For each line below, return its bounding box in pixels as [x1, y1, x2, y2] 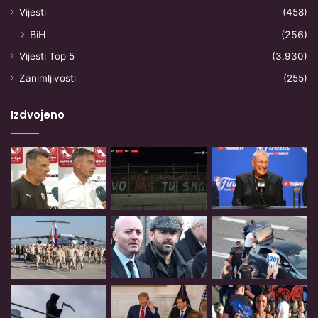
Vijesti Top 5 [19, 50, 75, 62]
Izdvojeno [11, 107, 65, 123]
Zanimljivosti [19, 72, 76, 84]
